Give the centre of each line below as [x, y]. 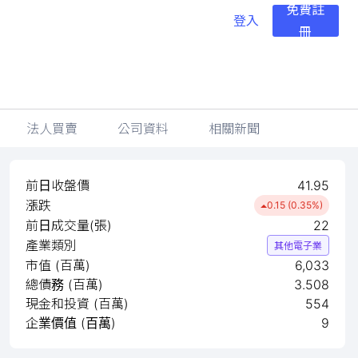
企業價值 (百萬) [71, 323]
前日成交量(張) [69, 225]
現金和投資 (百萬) [77, 304]
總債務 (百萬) [64, 284]
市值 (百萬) [58, 265]
